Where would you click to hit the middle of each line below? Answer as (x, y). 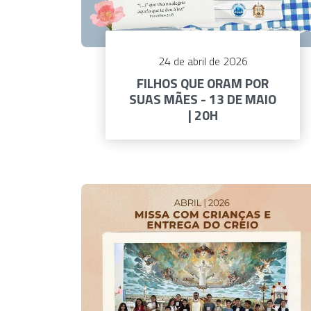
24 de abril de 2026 (203, 61)
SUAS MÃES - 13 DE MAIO (203, 99)
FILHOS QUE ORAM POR (203, 83)
